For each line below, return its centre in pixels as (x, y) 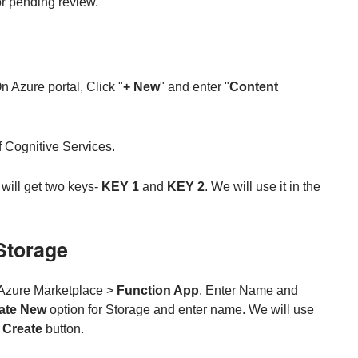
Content (253, 86)
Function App (157, 291)
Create (22, 329)
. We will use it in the (262, 187)
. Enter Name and (248, 291)
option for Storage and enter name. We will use (180, 310)
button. (63, 329)
